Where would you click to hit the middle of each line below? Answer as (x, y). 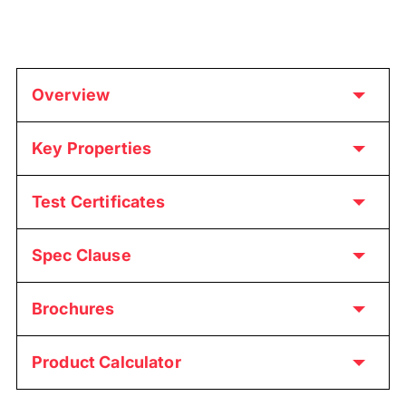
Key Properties (92, 148)
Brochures (73, 308)
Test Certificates (99, 201)
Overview (71, 94)
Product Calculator (106, 362)
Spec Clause (82, 255)
